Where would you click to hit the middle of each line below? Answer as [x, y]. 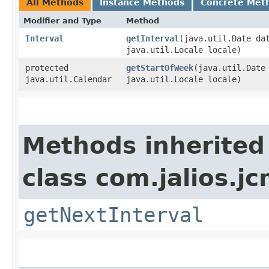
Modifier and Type [62, 20]
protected [47, 68]
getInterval [153, 38]
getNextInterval [113, 215]
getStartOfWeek [160, 68]
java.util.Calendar [68, 79]
